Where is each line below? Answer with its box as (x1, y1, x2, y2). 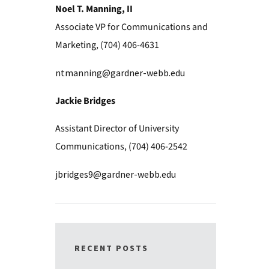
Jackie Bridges (55, 94, 115, 107)
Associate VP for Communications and (55, 20, 208, 34)
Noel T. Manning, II (55, 2, 133, 16)
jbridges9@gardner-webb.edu (55, 168, 176, 180)
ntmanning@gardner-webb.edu (55, 67, 185, 79)
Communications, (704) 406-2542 (55, 140, 187, 153)
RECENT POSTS (74, 243, 148, 255)
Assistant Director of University (55, 122, 179, 135)
